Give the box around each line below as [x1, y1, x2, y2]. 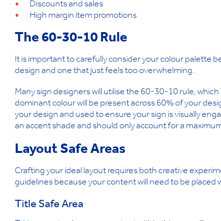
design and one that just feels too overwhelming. [15, 67, 194, 76]
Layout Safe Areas [15, 144, 126, 158]
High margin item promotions [30, 12, 137, 21]
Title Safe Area [15, 200, 83, 211]
